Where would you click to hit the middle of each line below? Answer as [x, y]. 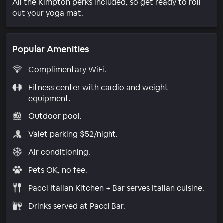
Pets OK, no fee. [57, 170]
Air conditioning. [59, 152]
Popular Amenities [51, 49]
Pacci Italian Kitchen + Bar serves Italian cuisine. [116, 188]
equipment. [49, 98]
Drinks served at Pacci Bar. [77, 206]
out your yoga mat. [48, 13]
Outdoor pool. [55, 116]
